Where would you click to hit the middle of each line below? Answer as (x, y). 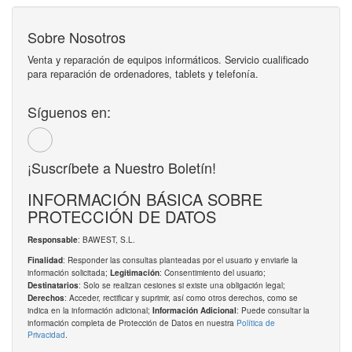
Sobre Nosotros (77, 37)
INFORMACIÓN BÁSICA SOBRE (145, 200)
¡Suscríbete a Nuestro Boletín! (122, 168)
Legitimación (135, 273)
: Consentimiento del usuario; (213, 273)
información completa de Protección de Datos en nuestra (132, 323)
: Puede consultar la (273, 310)
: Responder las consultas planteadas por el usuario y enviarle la (180, 260)
